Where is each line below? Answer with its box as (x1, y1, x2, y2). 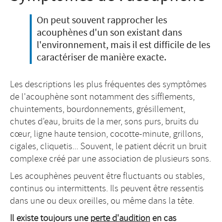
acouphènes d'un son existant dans (37, 26, 182, 39)
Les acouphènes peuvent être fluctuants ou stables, (10, 169, 205, 183)
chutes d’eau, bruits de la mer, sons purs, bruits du (10, 115, 199, 128)
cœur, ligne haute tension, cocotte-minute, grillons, (10, 127, 203, 141)
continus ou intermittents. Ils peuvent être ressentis (10, 182, 204, 195)
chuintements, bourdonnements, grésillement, (10, 103, 185, 116)
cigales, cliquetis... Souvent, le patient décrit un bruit (10, 140, 207, 153)
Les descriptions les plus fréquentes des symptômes (10, 78, 207, 91)
